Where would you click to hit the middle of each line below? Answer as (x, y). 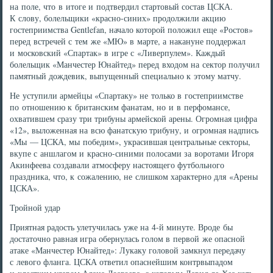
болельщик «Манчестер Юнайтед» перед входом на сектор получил (135, 64)
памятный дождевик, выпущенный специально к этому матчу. (126, 76)
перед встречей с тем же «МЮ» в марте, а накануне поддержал (128, 41)
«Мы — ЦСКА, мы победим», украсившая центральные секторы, (130, 142)
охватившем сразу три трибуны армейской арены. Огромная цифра (134, 119)
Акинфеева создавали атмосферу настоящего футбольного (117, 165)
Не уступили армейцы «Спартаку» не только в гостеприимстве (127, 95)
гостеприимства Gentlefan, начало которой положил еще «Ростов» (132, 30)
